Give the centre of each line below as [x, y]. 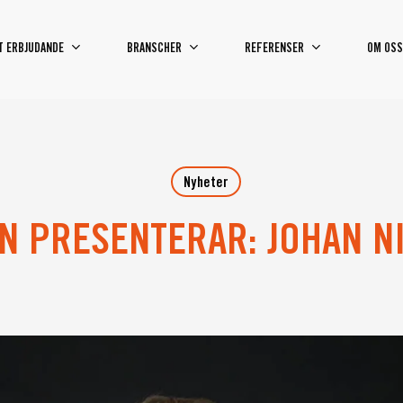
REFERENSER [274, 49]
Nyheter [206, 184]
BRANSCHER [154, 49]
